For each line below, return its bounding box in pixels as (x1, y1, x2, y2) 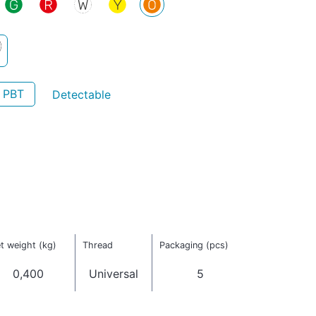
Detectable (51, 87, 111, 102)
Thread (82, 240, 113, 251)
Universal (89, 267, 138, 281)
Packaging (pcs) (159, 240, 229, 251)
